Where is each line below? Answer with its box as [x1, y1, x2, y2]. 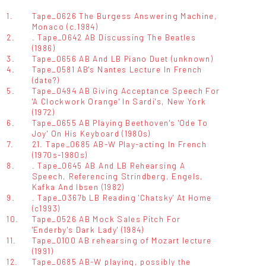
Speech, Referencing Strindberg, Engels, [31, 170, 204, 181]
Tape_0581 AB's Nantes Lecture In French [31, 64, 202, 74]
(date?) [31, 74, 60, 85]
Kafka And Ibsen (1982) [31, 181, 125, 192]
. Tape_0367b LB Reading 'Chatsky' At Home [31, 192, 212, 202]
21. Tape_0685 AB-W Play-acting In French [31, 138, 207, 149]
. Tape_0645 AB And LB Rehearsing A [31, 160, 186, 170]
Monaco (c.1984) [31, 21, 99, 31]
